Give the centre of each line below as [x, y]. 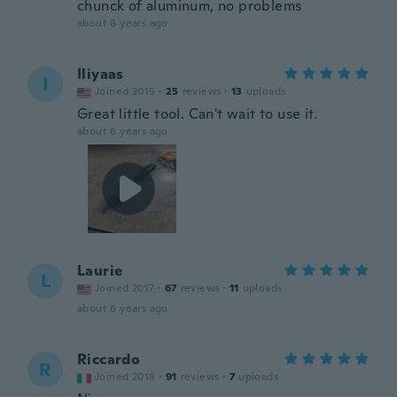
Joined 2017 [125, 288]
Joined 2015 [125, 91]
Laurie [100, 271]
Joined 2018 [125, 377]
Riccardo [109, 359]
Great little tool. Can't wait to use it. [197, 114]
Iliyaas [101, 74]
